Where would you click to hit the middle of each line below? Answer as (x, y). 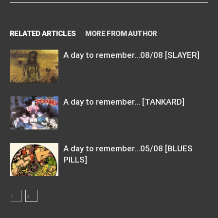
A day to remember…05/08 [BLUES (128, 148)
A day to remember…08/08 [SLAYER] (131, 55)
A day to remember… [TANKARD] (124, 101)
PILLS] (75, 159)
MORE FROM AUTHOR (121, 33)
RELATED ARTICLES (43, 33)
